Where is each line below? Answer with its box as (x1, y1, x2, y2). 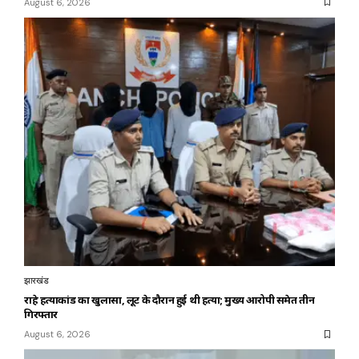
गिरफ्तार (24, 307, 58, 322)
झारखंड (24, 275, 49, 287)
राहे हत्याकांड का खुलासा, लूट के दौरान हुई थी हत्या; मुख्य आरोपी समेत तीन (24, 292, 315, 308)
